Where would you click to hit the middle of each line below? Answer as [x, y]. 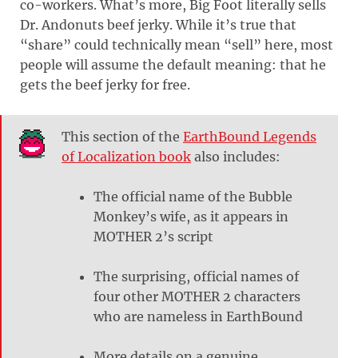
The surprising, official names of [196, 276]
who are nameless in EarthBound [198, 316]
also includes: [236, 156]
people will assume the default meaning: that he [173, 64]
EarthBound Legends [250, 136]
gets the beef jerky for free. [105, 84]
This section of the [122, 136]
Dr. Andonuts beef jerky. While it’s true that [158, 24]
